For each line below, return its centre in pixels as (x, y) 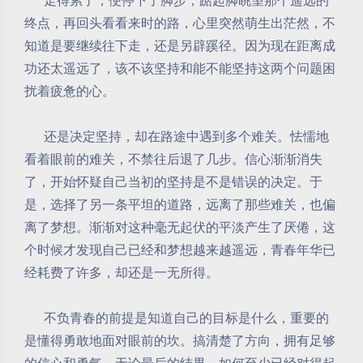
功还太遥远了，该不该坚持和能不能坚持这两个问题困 (180, 68)
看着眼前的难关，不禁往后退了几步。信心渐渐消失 (173, 159)
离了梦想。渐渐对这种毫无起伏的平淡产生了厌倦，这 (180, 227)
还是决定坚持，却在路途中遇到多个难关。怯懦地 (177, 136)
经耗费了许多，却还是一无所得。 (122, 272)
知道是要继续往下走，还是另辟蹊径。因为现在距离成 (180, 45)
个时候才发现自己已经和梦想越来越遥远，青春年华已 (180, 250)
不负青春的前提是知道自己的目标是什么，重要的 (177, 318)
